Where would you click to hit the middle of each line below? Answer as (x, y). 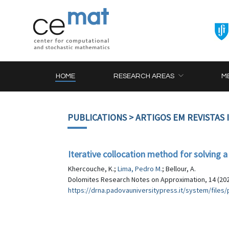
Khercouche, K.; (93, 169)
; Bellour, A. (179, 169)
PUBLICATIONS (97, 117)
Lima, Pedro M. (140, 169)
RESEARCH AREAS (144, 76)
